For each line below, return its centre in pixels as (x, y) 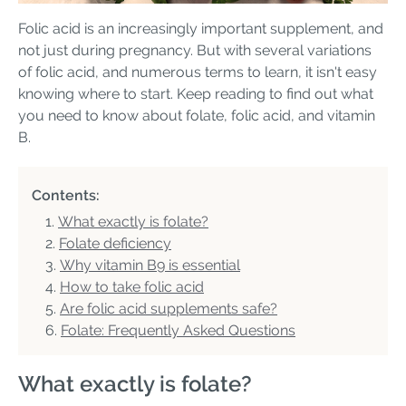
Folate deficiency (115, 243)
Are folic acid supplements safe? (169, 308)
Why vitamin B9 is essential (150, 265)
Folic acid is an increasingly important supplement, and (201, 28)
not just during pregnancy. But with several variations (195, 50)
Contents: (66, 195)
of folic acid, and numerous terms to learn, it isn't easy (198, 72)
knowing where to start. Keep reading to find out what (196, 93)
